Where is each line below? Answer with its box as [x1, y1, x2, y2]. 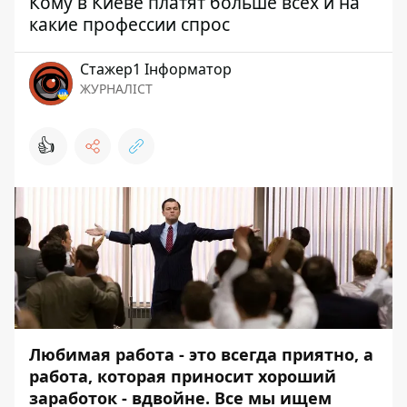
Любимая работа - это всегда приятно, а [29, 342, 373, 365]
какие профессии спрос [29, 11, 230, 36]
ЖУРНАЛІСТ [80, 79, 153, 97]
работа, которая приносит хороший [29, 364, 336, 387]
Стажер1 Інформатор [80, 58, 232, 79]
